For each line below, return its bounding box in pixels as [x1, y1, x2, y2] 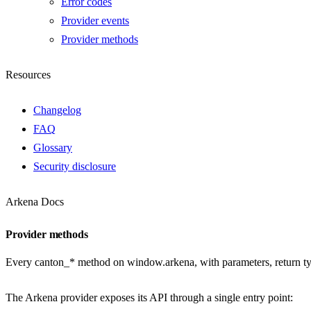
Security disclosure [33, 160, 116, 172]
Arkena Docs [6, 196, 64, 208]
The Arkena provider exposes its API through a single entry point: [6, 292, 293, 303]
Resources [6, 69, 51, 81]
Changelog [33, 104, 81, 116]
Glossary [33, 142, 72, 153]
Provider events [61, 15, 129, 26]
